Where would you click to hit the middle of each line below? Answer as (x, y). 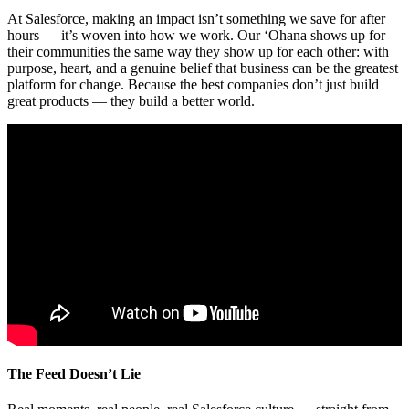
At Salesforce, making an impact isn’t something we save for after (196, 19)
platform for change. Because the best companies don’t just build (193, 85)
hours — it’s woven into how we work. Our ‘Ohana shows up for (196, 36)
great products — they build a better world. (131, 101)
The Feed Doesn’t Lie (74, 373)
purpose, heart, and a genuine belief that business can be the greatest (203, 68)
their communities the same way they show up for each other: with (198, 52)
